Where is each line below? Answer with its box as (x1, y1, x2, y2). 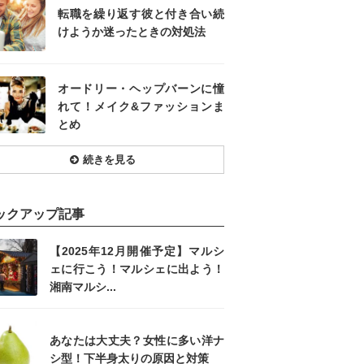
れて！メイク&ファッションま (58, 100, 224, 113)
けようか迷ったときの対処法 (58, 25, 206, 38)
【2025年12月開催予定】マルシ (50, 245, 224, 258)
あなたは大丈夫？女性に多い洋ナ (50, 334, 224, 347)
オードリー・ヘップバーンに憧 (58, 82, 224, 95)
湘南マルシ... (50, 280, 116, 293)
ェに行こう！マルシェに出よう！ (50, 262, 224, 275)
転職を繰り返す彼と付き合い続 (58, 7, 224, 20)
